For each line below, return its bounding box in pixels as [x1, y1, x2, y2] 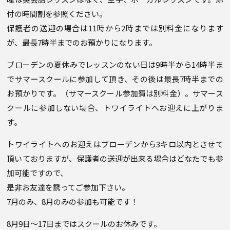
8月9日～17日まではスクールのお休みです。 [7, 218, 162, 229]
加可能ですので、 [7, 167, 68, 178]
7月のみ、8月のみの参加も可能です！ [7, 196, 139, 207]
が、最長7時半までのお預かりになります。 [7, 37, 157, 48]
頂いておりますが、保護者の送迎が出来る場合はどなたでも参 [7, 153, 223, 164]
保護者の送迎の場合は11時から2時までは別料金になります [7, 23, 223, 33]
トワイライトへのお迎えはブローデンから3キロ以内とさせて [7, 139, 223, 149]
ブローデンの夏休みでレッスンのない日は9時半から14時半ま [7, 59, 223, 70]
